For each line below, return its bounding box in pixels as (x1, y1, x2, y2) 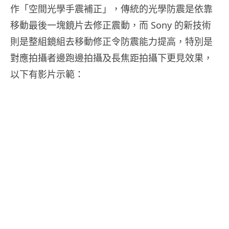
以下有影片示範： (10, 67, 84, 80)
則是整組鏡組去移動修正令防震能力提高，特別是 (10, 35, 213, 48)
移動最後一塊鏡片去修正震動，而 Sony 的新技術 (10, 18, 211, 31)
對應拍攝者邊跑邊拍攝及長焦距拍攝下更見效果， (10, 51, 213, 64)
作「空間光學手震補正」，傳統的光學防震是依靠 (10, 2, 213, 15)
